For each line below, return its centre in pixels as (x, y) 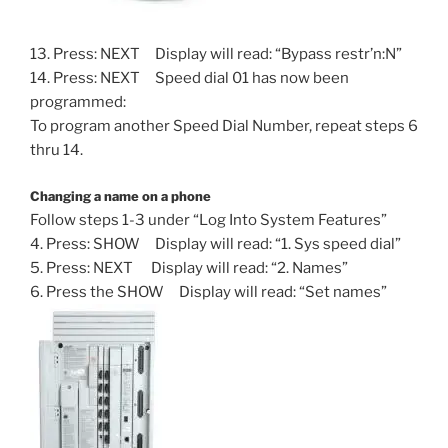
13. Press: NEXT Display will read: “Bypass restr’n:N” (216, 53)
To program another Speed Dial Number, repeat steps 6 (224, 125)
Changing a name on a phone (120, 196)
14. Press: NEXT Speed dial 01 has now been (189, 77)
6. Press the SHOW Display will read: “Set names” (208, 292)
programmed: (78, 101)
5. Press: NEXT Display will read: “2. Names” (189, 268)
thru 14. (56, 149)
